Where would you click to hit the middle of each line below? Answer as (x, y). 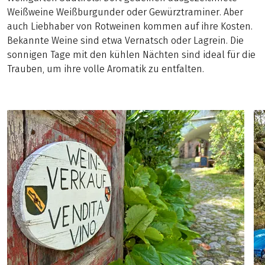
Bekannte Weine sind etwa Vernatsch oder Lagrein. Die (125, 40)
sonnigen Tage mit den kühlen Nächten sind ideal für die (131, 54)
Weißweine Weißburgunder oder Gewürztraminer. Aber (125, 12)
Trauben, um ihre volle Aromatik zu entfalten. (106, 69)
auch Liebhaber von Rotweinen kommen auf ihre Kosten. (130, 26)
